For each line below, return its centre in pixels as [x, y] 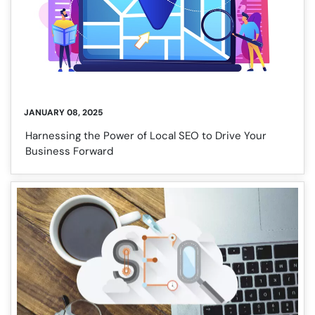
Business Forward [69, 151]
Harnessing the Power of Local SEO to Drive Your [146, 135]
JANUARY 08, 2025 [63, 112]
